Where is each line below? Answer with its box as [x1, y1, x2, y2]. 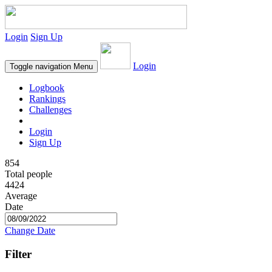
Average [5, 191, 37, 201]
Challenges [29, 104, 72, 115]
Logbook [29, 83, 64, 93]
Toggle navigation [10, 62, 71, 71]
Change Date [5, 225, 55, 236]
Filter [5, 247, 32, 260]
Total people [5, 169, 52, 179]
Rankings [29, 93, 66, 104]
